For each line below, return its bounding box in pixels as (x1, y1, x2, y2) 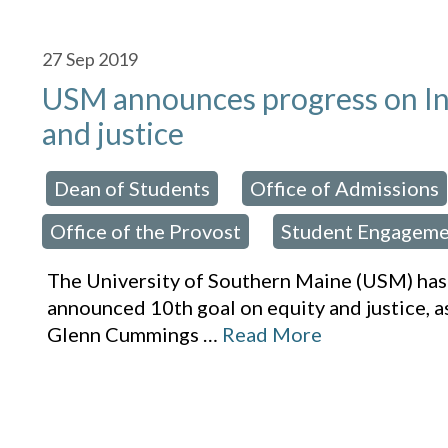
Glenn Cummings (47, 322, 200, 347)
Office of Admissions (250, 176, 440, 201)
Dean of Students (54, 176, 211, 201)
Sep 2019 (66, 48, 139, 71)
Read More (222, 322, 323, 347)
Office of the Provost (50, 219, 242, 244)
